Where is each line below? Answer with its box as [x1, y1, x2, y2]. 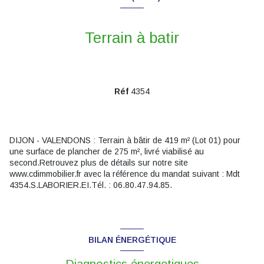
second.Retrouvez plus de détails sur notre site [9, 158, 188, 168]
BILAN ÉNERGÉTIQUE [88, 235, 176, 245]
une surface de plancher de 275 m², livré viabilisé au [9, 147, 204, 157]
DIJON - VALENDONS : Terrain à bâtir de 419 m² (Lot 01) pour [9, 136, 240, 146]
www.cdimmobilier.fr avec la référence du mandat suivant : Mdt [9, 169, 240, 179]
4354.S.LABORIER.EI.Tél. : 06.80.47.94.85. [9, 180, 172, 190]
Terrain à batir [85, 29, 179, 47]
